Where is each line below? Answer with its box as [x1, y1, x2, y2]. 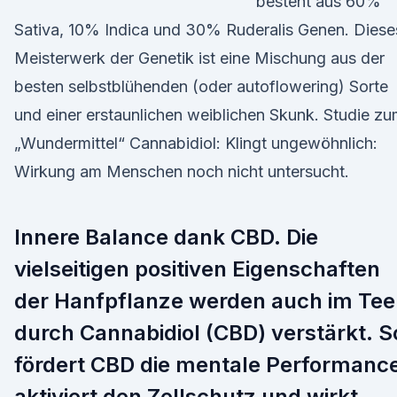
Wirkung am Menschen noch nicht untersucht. [14, 162, 349, 181]
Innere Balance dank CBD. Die [14, 224, 318, 250]
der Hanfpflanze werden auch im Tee [14, 288, 395, 314]
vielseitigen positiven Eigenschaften [14, 256, 380, 282]
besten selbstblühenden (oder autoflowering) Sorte [14, 77, 388, 96]
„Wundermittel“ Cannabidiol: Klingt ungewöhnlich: [14, 134, 378, 152]
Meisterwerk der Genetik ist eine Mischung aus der [14, 49, 385, 67]
